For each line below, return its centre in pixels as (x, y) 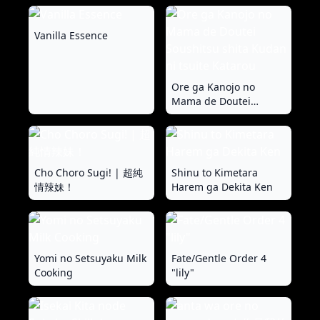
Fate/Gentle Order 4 (219, 258)
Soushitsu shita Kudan (225, 115)
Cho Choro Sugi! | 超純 (89, 172)
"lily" (183, 272)
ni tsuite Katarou (211, 130)
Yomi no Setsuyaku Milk (90, 258)
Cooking (54, 272)
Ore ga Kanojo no (213, 87)
